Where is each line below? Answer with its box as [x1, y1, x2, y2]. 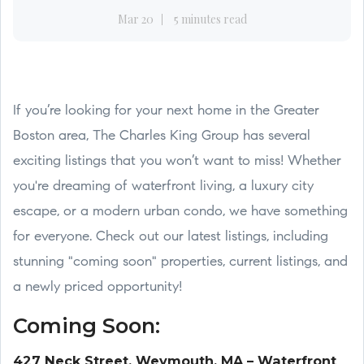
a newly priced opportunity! [13, 280, 182, 294]
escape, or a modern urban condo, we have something [13, 205, 348, 219]
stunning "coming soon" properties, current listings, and [13, 255, 348, 269]
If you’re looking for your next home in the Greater [13, 104, 319, 118]
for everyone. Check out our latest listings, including [13, 230, 328, 244]
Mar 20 [117, 11, 154, 27]
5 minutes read [173, 11, 247, 27]
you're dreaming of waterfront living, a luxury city [13, 180, 314, 193]
